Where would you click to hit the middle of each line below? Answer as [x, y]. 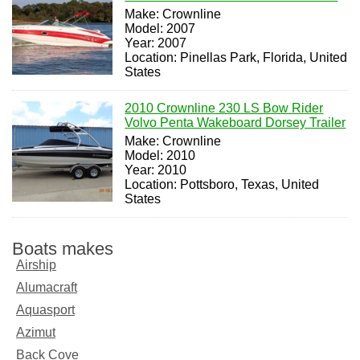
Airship [36, 264]
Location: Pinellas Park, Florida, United [236, 57]
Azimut [36, 332]
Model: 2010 [160, 155]
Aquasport [45, 309]
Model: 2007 [160, 28]
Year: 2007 [156, 43]
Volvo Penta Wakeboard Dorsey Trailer [235, 122]
